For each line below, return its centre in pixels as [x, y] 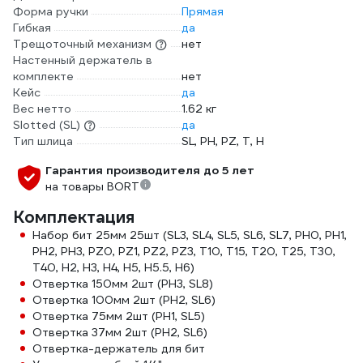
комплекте [43, 76]
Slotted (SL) [47, 125]
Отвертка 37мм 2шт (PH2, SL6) [120, 332]
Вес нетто [42, 109]
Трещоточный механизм [82, 44]
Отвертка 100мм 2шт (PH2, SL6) [124, 300]
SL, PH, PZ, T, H [223, 141]
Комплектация [74, 217]
